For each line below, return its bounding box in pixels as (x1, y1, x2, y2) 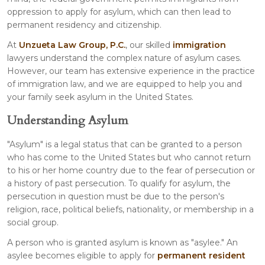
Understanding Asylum (7, 112, 128, 128)
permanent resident (157, 250, 245, 261)
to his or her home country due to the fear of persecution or (7, 164, 255, 176)
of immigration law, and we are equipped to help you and (7, 78, 242, 89)
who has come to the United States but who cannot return (7, 151, 251, 163)
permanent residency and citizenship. (7, 19, 161, 30)
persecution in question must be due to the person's (7, 190, 224, 202)
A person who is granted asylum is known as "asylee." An (7, 237, 238, 248)
